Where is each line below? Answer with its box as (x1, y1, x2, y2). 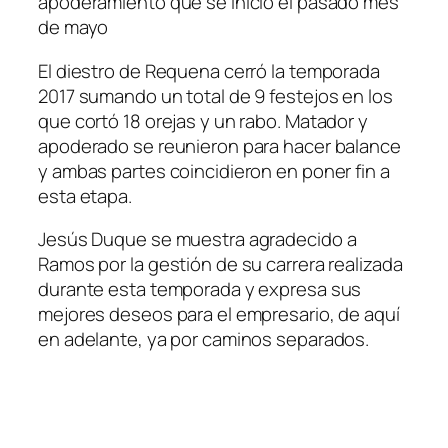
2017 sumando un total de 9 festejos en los (38, 82, 393, 109)
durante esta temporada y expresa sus (38, 276, 362, 303)
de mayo (38, 14, 109, 41)
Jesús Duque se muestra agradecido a (38, 226, 357, 253)
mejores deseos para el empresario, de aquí (38, 301, 400, 328)
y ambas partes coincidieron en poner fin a (38, 157, 390, 184)
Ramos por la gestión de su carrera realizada (38, 251, 403, 278)
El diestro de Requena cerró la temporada (38, 57, 380, 84)
